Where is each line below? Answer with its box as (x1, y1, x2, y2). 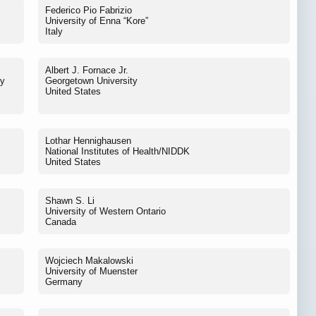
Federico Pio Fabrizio (45, 4, 132, 16)
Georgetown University (45, 75, 138, 86)
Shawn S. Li (45, 195, 95, 206)
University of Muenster (45, 265, 138, 276)
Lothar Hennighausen (45, 135, 131, 146)
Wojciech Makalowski (45, 255, 133, 266)
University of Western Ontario (45, 205, 166, 217)
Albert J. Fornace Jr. (45, 64, 128, 75)
